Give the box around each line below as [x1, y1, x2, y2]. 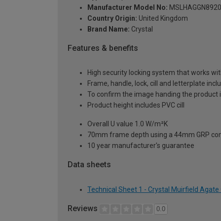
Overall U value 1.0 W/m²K [87, 120, 168, 128]
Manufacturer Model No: [87, 3, 168, 11]
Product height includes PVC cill [87, 101, 184, 110]
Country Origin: [87, 14, 137, 22]
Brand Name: [87, 25, 130, 33]
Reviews [68, 204, 100, 214]
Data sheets [68, 160, 111, 170]
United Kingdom [137, 14, 188, 22]
